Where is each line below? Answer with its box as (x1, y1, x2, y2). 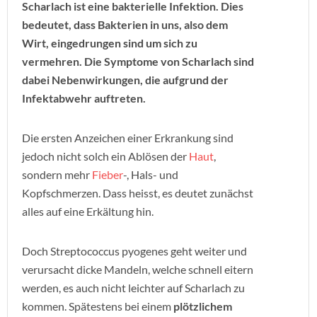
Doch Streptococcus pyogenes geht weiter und (22, 244, 247, 258)
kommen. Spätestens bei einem (22, 299, 173, 313)
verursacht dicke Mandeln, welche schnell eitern (22, 263, 253, 276)
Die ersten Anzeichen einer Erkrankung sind (22, 131, 234, 144)
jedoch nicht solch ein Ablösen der (22, 149, 189, 163)
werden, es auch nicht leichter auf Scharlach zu (22, 281, 245, 294)
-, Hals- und (123, 168, 178, 181)
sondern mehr (22, 168, 92, 181)
